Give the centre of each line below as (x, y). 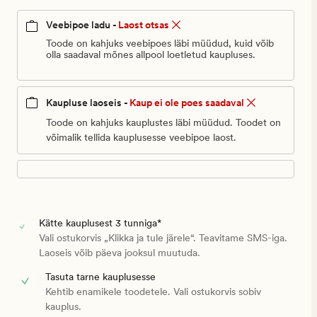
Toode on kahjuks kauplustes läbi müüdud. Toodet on (163, 123)
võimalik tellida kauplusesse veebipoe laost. (141, 138)
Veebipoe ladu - (81, 25)
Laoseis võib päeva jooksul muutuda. (119, 253)
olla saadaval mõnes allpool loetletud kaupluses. (151, 55)
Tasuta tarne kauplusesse (100, 277)
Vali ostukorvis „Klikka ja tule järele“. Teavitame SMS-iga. (163, 238)
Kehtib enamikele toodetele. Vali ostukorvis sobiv (153, 292)
